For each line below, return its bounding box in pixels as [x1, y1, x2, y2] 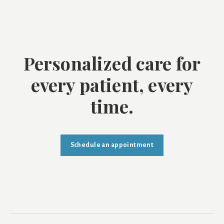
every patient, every [30, 72, 193, 96]
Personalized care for [23, 50, 201, 75]
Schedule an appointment [70, 141, 154, 148]
